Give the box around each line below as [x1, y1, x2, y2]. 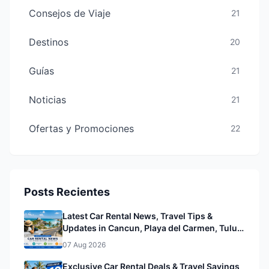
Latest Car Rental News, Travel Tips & [62, 211, 213, 221]
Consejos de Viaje [29, 7, 110, 19]
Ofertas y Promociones [29, 122, 134, 134]
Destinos [29, 36, 68, 48]
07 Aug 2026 [62, 240, 106, 249]
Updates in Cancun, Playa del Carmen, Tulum [62, 223, 245, 233]
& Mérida [62, 235, 98, 245]
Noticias [29, 94, 66, 106]
